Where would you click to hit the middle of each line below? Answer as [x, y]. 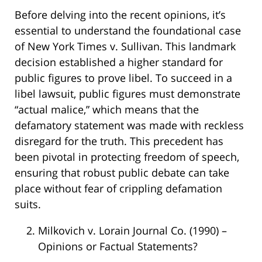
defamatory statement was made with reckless [129, 125]
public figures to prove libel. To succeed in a [123, 78]
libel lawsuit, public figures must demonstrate [127, 94]
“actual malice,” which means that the [107, 110]
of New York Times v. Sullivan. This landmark [125, 46]
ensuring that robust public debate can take [122, 173]
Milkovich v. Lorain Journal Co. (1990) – [132, 231]
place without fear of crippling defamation [118, 189]
